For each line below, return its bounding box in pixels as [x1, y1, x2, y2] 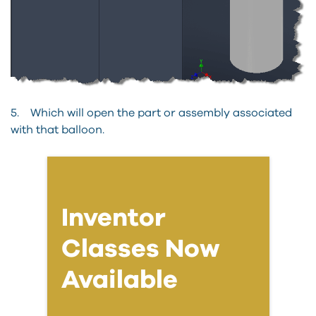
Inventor [61, 205, 166, 231]
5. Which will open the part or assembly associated [11, 107, 292, 119]
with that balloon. [11, 123, 104, 135]
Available [61, 267, 178, 293]
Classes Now [61, 236, 220, 262]
